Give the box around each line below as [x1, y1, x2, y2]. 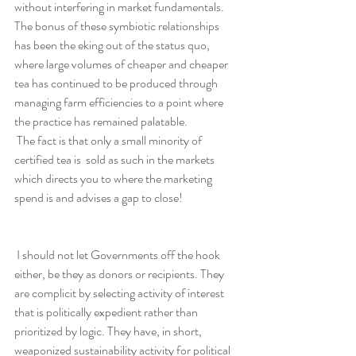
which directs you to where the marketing [14, 168, 215, 188]
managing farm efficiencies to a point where [14, 92, 226, 111]
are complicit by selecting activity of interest [14, 283, 226, 302]
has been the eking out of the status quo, [14, 35, 212, 54]
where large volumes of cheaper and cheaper [14, 54, 230, 73]
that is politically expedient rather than [14, 302, 200, 321]
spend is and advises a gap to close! [14, 188, 183, 207]
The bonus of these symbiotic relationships [14, 16, 222, 35]
